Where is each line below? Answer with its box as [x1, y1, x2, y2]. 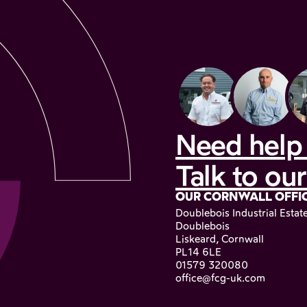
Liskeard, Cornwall [175, 233, 264, 246]
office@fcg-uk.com [175, 272, 265, 285]
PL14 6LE [175, 246, 221, 259]
